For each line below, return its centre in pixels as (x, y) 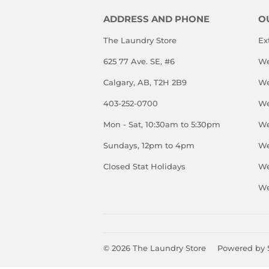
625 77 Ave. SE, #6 (139, 61)
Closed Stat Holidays (144, 166)
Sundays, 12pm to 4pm (149, 145)
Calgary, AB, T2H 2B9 (145, 82)
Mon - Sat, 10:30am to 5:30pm (162, 124)
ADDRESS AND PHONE (156, 19)
